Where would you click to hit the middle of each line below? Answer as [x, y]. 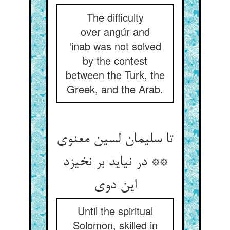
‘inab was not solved [115, 46]
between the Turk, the [115, 75]
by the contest [115, 60]
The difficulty [115, 17]
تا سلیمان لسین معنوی [115, 140]
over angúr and [115, 32]
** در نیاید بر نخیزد [115, 163]
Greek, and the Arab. [115, 89]
